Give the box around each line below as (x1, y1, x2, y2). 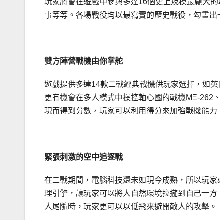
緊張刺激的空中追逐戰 (44, 153, 123, 162)
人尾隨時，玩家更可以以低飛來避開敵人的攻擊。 (44, 202, 217, 211)
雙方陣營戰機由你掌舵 (44, 57, 123, 66)
